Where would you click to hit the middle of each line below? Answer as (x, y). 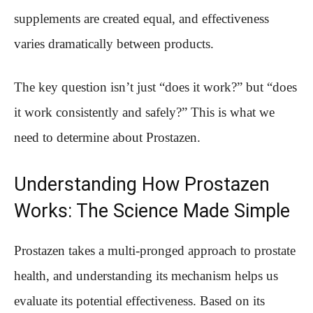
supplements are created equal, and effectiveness (141, 19)
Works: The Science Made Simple (152, 211)
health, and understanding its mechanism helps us (146, 276)
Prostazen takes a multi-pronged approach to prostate (155, 251)
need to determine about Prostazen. (107, 138)
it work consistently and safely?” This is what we (144, 112)
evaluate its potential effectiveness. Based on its (139, 301)
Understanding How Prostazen (142, 185)
